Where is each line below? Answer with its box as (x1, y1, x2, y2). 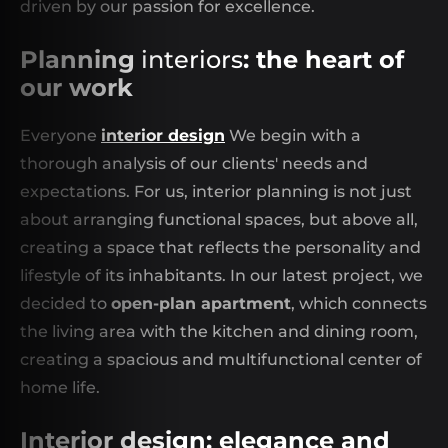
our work (20, 73, 133, 102)
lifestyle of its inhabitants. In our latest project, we (20, 266, 423, 285)
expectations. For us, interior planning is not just (20, 182, 412, 201)
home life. (20, 378, 100, 397)
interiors (135, 45, 243, 74)
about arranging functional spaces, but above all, (20, 210, 418, 229)
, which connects (291, 294, 427, 313)
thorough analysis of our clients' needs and (20, 154, 368, 173)
